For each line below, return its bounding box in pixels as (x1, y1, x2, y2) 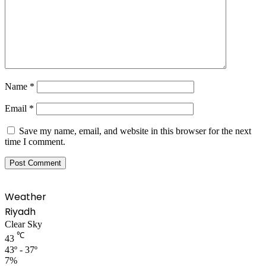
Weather (5, 190, 46, 204)
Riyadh (5, 205, 36, 219)
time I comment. (5, 137, 65, 147)
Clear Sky (5, 219, 42, 230)
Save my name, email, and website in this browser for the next (19, 126, 251, 137)
